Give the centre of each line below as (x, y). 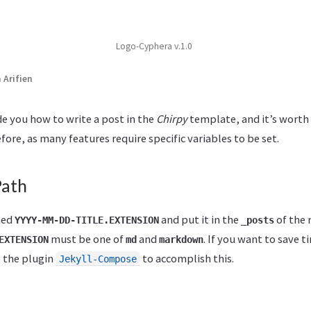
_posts (258, 220)
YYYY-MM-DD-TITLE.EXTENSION (87, 220)
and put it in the (200, 219)
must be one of (87, 239)
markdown (181, 239)
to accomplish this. (187, 258)
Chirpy (172, 119)
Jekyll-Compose (98, 259)
